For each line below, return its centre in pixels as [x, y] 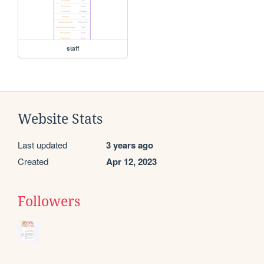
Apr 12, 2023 [131, 162]
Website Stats [60, 119]
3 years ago [130, 145]
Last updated [42, 145]
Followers [49, 202]
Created [33, 161]
